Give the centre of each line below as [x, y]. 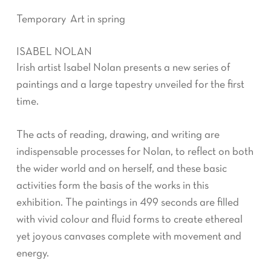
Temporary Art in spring [70, 20]
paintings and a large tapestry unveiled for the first [130, 85]
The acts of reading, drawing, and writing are [118, 135]
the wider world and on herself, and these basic [121, 169]
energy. [32, 254]
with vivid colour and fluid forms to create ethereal [129, 220]
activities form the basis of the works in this [112, 186]
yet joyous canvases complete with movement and [129, 237]
